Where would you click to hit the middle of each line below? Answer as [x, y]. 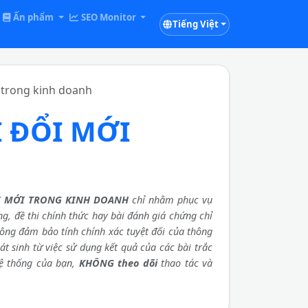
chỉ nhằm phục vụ [171, 200]
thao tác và [185, 263]
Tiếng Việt [195, 24]
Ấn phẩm [34, 17]
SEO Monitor [108, 17]
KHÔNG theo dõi [118, 263]
